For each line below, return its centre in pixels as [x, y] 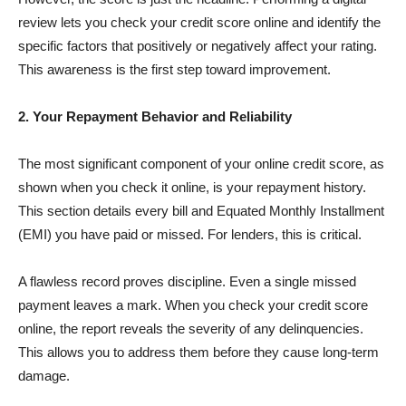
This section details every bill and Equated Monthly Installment [201, 211]
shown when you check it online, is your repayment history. [192, 187]
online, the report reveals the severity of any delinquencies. [191, 329]
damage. [44, 376]
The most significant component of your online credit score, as [201, 164]
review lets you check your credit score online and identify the [199, 22]
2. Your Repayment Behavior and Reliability [155, 116]
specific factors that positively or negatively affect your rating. [198, 46]
